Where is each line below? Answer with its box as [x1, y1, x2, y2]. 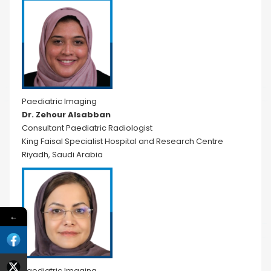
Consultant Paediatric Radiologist [22, 122, 152, 134]
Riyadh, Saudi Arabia [22, 149, 103, 160]
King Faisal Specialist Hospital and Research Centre [22, 135, 223, 147]
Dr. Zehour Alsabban [22, 109, 111, 120]
